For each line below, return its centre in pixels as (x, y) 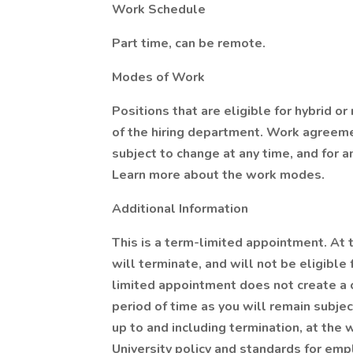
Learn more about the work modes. (218, 175)
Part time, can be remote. (189, 43)
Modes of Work (158, 77)
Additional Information (180, 209)
